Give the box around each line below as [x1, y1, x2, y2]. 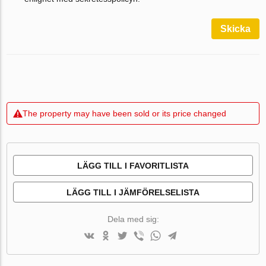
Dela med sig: [107, 214, 159, 224]
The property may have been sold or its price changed [23, 109, 227, 119]
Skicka [220, 24, 251, 34]
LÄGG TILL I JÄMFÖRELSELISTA [66, 188, 199, 198]
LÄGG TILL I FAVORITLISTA [77, 161, 189, 171]
